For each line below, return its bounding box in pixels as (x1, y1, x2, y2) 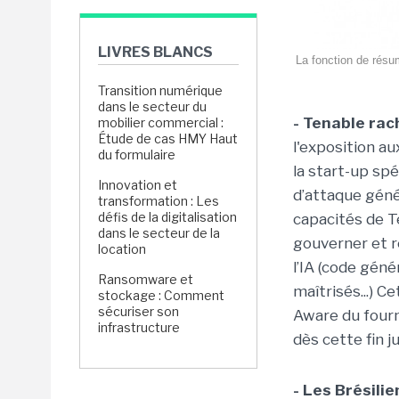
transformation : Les (98, 193, 219, 208)
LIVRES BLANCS (98, 44, 213, 61)
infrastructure (98, 320, 180, 335)
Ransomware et (98, 272, 193, 287)
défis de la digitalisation (98, 209, 237, 224)
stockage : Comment (98, 288, 224, 303)
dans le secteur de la (98, 225, 220, 240)
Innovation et (98, 177, 177, 192)
